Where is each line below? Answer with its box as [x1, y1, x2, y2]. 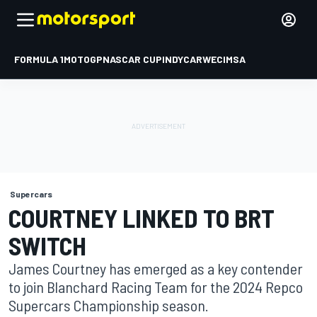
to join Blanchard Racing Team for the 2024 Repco [8, 277, 303, 296]
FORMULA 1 [14, 53, 64, 65]
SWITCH [8, 230, 86, 260]
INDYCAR [162, 53, 202, 65]
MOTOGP [64, 53, 103, 65]
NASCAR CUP [103, 53, 162, 65]
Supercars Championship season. [8, 296, 209, 314]
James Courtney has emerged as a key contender [8, 259, 303, 277]
